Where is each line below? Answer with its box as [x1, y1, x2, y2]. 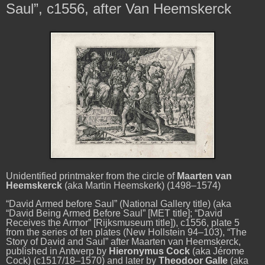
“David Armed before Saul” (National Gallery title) [6, 199, 211, 209]
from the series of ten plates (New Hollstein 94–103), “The [6, 227, 247, 238]
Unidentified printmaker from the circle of [6, 170, 177, 181]
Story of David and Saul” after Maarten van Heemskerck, [6, 237, 241, 247]
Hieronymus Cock [109, 246, 190, 257]
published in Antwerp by [6, 246, 109, 257]
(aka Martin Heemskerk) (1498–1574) [62, 180, 221, 190]
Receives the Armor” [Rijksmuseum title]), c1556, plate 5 [6, 218, 240, 228]
